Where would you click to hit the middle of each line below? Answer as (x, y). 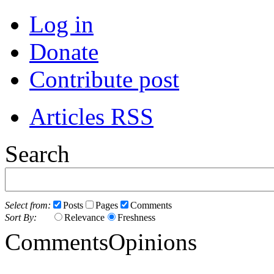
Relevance (84, 218)
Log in (61, 24)
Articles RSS (91, 117)
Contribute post (104, 79)
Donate (64, 52)
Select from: (28, 206)
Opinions (153, 242)
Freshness (136, 218)
